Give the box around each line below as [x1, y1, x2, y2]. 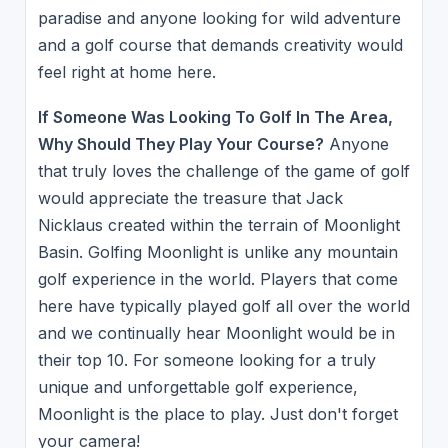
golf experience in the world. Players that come [37, 269, 398, 290]
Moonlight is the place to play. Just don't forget [37, 404, 398, 425]
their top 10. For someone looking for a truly [37, 350, 376, 371]
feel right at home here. [37, 61, 216, 82]
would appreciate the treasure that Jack [37, 188, 343, 209]
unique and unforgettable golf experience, [37, 377, 358, 398]
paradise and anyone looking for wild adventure [37, 7, 401, 28]
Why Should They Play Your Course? [37, 134, 324, 155]
